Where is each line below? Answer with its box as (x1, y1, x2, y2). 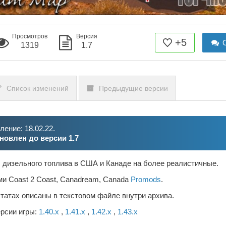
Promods (131, 175, 161, 184)
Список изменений (7, 84, 69, 93)
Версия (76, 33, 97, 40)
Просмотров (12, 33, 47, 40)
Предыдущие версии (99, 84, 168, 93)
